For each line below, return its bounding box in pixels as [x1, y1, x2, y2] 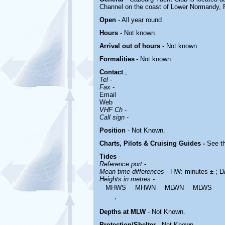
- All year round [118, 16, 162, 24]
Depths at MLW [99, 208, 148, 215]
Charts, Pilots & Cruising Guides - [99, 140, 207, 147]
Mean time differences [99, 168, 166, 175]
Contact [99, 68, 123, 76]
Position [99, 127, 126, 134]
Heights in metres [99, 175, 153, 183]
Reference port [99, 160, 144, 168]
